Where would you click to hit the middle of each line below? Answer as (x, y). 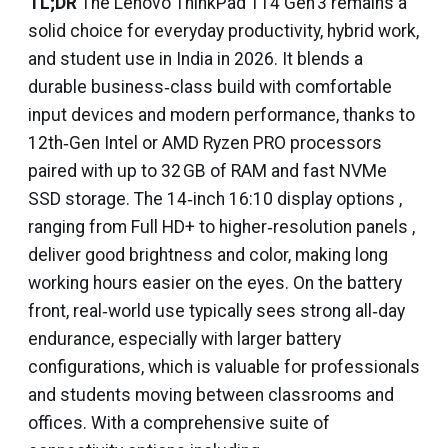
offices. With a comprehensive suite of (179, 423)
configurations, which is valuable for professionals (224, 367)
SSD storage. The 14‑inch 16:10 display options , (215, 199)
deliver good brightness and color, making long (208, 255)
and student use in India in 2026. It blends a (195, 59)
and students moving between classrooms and (211, 395)
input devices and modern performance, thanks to (221, 115)
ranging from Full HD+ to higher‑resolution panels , (221, 227)
